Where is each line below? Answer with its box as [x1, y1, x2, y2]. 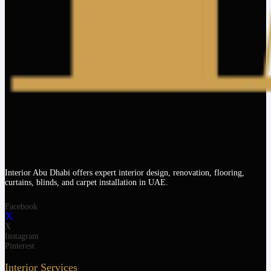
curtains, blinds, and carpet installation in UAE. [5, 178, 168, 188]
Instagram [5, 231, 39, 241]
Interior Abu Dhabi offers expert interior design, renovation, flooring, [5, 168, 244, 178]
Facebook [5, 202, 38, 212]
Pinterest [5, 241, 34, 250]
